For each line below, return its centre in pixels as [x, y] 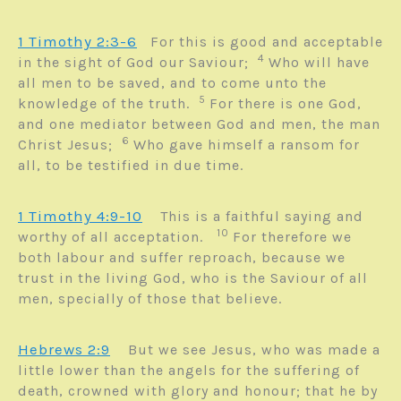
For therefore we [292, 237]
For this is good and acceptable [267, 42]
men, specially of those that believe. [157, 299]
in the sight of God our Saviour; [138, 63]
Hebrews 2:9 [64, 350]
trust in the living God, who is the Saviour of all [193, 278]
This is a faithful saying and [262, 217]
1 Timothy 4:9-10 [80, 216]
